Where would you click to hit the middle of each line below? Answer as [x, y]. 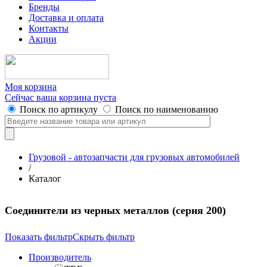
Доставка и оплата [66, 18]
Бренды [44, 7]
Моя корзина [31, 87]
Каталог [45, 178]
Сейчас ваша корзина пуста [60, 97]
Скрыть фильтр [104, 237]
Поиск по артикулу [59, 109]
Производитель [60, 257]
